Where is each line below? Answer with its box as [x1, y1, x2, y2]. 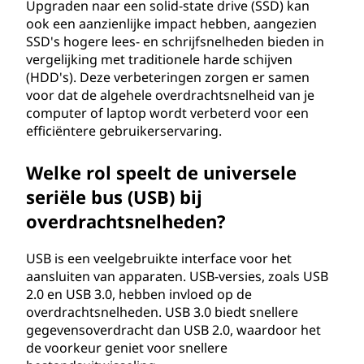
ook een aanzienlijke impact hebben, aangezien [26, 15, 317, 32]
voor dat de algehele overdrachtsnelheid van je [26, 86, 314, 104]
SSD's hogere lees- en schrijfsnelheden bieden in [26, 32, 324, 50]
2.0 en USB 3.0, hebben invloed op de [26, 285, 252, 303]
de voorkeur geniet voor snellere [26, 339, 227, 357]
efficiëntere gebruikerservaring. [26, 122, 222, 140]
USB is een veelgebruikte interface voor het [26, 249, 292, 267]
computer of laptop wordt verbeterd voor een [26, 104, 309, 122]
